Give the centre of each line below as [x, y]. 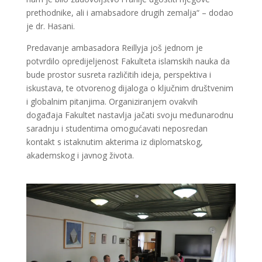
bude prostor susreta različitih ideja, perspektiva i [118, 75]
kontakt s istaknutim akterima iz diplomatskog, [114, 142]
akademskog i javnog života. [80, 156]
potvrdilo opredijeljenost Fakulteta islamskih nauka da [128, 61]
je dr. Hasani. [50, 26]
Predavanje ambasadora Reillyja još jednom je [114, 48]
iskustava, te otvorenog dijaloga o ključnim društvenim [130, 88]
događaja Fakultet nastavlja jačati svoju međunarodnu [130, 115]
